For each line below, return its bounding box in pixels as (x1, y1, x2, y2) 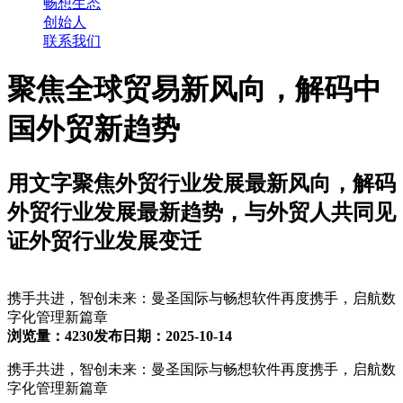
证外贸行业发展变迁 (7, 228, 201, 253)
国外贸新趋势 (7, 112, 180, 146)
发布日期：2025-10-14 (94, 327, 232, 344)
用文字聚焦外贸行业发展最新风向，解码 (7, 171, 396, 195)
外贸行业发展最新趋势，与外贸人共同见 (7, 200, 396, 224)
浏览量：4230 (7, 327, 94, 344)
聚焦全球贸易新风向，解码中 (7, 73, 381, 106)
